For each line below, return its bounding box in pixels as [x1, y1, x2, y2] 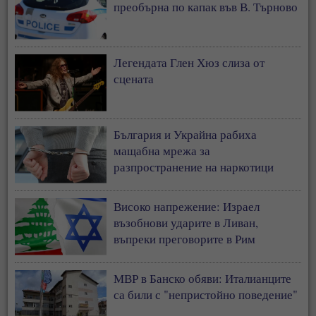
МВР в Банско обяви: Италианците [114, 269, 292, 286]
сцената [114, 70, 154, 87]
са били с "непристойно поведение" [114, 286, 298, 303]
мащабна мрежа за [114, 142, 211, 159]
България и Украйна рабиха [114, 126, 257, 142]
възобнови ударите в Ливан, [114, 214, 259, 231]
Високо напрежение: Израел [114, 197, 260, 214]
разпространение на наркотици [114, 158, 274, 175]
